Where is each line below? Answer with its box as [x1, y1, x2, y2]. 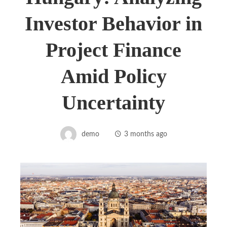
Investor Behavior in [25, 12, 202, 35]
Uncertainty [62, 91, 165, 114]
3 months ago [124, 130, 167, 138]
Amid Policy [60, 64, 167, 88]
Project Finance [46, 38, 181, 61]
